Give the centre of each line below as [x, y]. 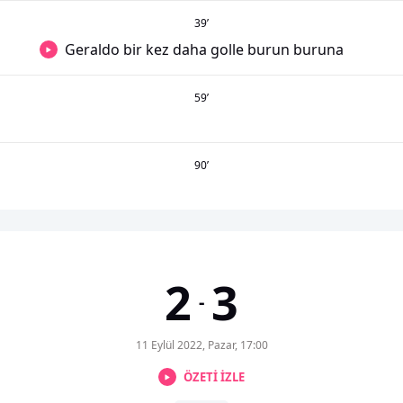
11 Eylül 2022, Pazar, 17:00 [201, 345]
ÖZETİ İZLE [214, 376]
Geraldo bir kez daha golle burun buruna [204, 49]
